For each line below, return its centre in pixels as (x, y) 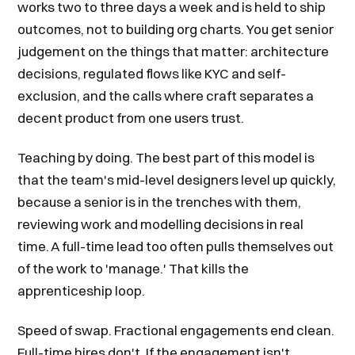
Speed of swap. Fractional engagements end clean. (176, 330)
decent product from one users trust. (131, 118)
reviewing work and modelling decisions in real (161, 224)
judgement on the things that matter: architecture (174, 51)
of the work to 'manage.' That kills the (134, 268)
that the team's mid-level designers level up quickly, (177, 179)
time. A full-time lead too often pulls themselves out (176, 246)
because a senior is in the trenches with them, (160, 202)
